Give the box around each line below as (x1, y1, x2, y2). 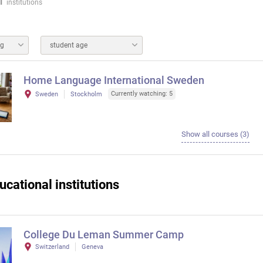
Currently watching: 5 (111, 90, 173, 97)
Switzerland (35, 243, 69, 251)
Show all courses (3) (181, 130, 249, 139)
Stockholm (70, 90, 102, 98)
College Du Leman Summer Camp (23, 228, 184, 241)
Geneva (82, 243, 103, 251)
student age (50, 41, 87, 49)
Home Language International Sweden (23, 74, 204, 86)
